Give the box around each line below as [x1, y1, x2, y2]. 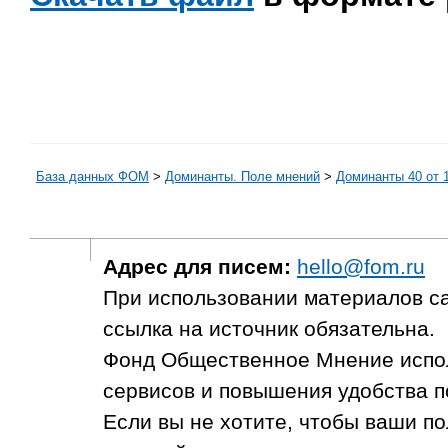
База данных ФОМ [36, 168, 149, 184]
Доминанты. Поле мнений [165, 168, 320, 184]
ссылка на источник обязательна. [103, 317, 435, 340]
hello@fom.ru [297, 255, 425, 278]
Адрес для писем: [103, 255, 291, 278]
